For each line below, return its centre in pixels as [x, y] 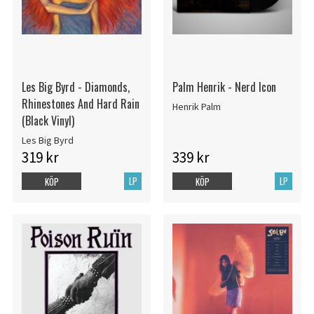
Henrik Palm [196, 107]
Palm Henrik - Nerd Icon [224, 87]
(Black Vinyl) [48, 121]
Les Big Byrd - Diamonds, [75, 87]
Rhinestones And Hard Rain [80, 104]
